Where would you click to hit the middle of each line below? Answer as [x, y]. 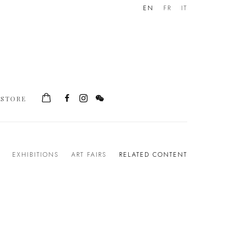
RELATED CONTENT [153, 154]
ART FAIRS [89, 154]
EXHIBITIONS [35, 154]
